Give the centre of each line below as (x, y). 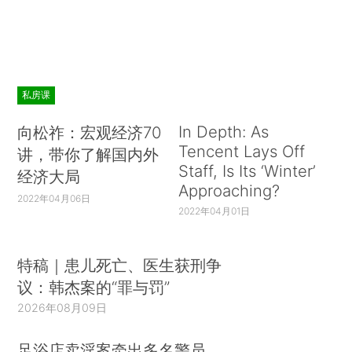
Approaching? (229, 190)
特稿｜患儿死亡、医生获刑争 (120, 266)
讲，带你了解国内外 (88, 154)
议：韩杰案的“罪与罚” (94, 288)
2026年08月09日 (62, 308)
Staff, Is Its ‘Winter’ (247, 170)
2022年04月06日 (54, 198)
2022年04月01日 (214, 211)
